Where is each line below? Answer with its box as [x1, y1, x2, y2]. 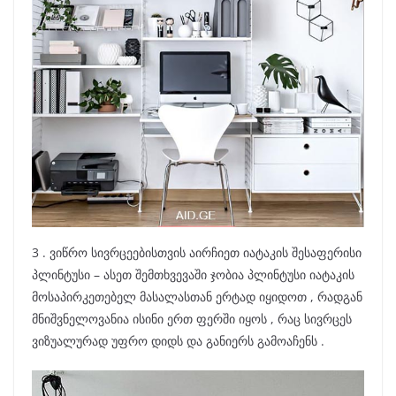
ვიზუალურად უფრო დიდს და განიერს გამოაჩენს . [32, 331, 324, 349]
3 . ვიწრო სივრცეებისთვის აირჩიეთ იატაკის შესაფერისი [32, 243, 362, 261]
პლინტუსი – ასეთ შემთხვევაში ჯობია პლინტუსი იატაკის [32, 265, 354, 283]
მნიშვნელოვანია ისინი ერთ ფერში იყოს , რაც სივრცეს [32, 309, 352, 327]
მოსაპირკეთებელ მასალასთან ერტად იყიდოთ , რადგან [32, 287, 362, 305]
